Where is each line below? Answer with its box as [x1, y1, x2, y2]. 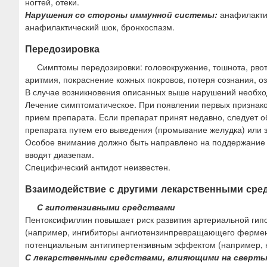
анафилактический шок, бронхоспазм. [25, 21, 175, 33]
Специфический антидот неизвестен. [25, 161, 170, 173]
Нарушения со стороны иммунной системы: [25, 8, 218, 21]
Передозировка [25, 42, 100, 56]
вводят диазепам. [25, 148, 94, 161]
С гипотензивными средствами [37, 201, 175, 213]
